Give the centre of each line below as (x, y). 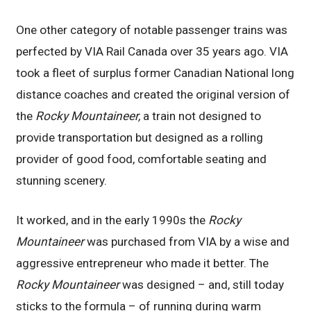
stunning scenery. (62, 181)
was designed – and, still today (202, 285)
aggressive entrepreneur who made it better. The (143, 263)
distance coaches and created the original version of (153, 95)
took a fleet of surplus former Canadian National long (155, 73)
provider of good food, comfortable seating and (142, 159)
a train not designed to (201, 116)
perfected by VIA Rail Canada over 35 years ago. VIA (152, 52)
